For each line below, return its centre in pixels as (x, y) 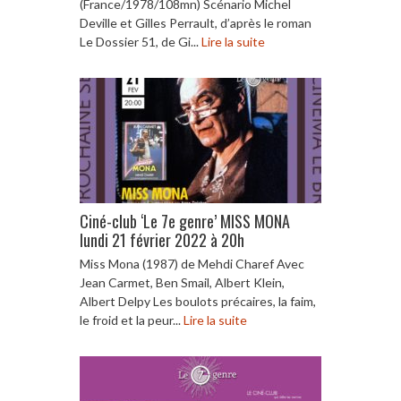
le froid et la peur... (132, 320)
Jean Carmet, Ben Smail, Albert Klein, (182, 282)
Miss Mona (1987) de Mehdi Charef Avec (192, 263)
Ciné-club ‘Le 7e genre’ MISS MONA (185, 221)
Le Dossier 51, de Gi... (141, 41)
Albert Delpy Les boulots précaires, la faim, (198, 301)
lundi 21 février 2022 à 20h (162, 239)
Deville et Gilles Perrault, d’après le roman (196, 22)
